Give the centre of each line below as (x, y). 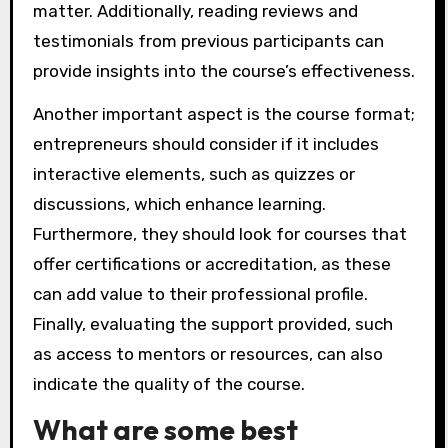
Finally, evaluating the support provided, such (212, 323)
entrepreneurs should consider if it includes (205, 143)
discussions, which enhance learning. (179, 203)
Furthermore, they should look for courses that (219, 233)
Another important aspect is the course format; (223, 113)
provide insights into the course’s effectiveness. (223, 71)
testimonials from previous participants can (208, 41)
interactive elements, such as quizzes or (193, 173)
